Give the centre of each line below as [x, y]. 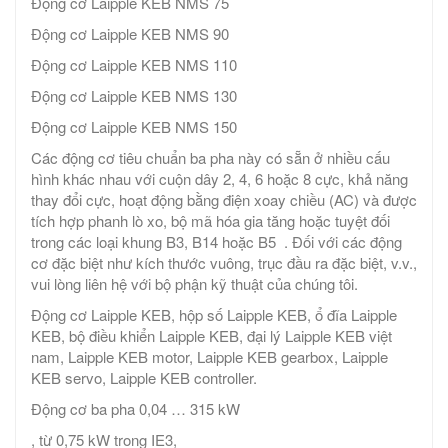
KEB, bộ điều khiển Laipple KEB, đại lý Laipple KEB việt [211, 336]
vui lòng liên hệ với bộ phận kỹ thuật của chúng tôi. [194, 284]
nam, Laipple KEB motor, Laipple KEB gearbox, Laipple [209, 357]
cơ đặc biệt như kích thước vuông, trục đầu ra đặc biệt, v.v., [224, 263]
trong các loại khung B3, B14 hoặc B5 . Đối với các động [216, 242]
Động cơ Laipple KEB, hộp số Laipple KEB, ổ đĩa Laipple [214, 315]
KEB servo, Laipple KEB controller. [144, 378]
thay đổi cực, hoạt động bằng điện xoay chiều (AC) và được [224, 200]
